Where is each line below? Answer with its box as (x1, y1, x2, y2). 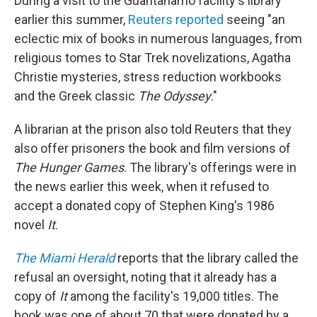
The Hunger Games (14, 160, 124, 175)
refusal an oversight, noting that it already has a (14, 270, 277, 285)
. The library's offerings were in (124, 160, 296, 175)
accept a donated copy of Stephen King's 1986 (14, 198, 275, 214)
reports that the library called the (115, 250, 299, 266)
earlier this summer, (14, 12, 128, 28)
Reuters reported (128, 12, 224, 28)
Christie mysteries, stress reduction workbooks (14, 69, 282, 85)
